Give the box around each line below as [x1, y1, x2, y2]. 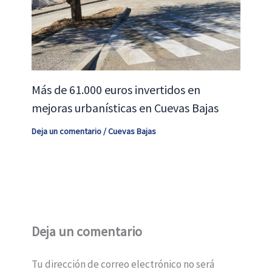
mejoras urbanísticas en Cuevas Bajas [31, 100, 219, 115]
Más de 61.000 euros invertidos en [31, 81, 200, 97]
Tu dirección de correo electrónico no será [31, 257, 214, 271]
